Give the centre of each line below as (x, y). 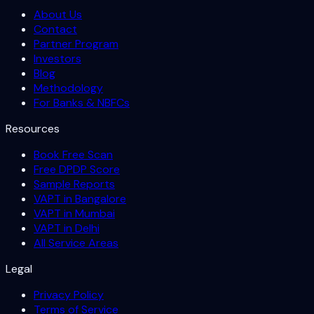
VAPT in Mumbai (74, 213)
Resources (33, 128)
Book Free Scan (73, 154)
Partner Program (76, 43)
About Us (58, 14)
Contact (55, 29)
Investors (57, 58)
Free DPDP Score (77, 169)
